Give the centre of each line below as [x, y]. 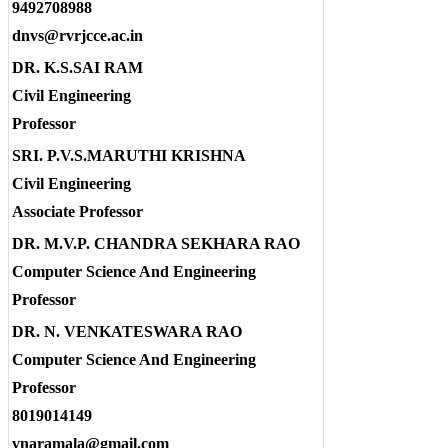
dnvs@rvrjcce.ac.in [77, 35]
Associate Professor [77, 211]
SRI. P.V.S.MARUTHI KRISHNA [129, 155]
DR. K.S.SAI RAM [77, 67]
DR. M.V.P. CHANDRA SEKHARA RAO [156, 243]
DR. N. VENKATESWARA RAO [127, 331]
